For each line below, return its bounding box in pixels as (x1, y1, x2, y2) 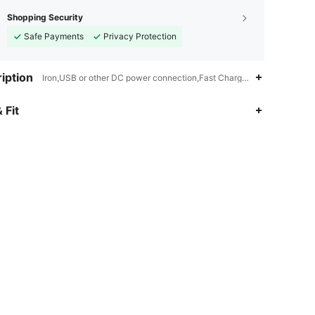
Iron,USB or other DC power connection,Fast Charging (42, 72, 254, 83)
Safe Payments (24, 30, 84, 41)
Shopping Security (7, 11, 83, 22)
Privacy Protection (103, 30, 176, 41)
